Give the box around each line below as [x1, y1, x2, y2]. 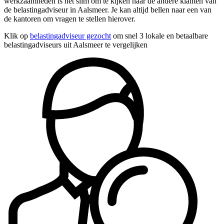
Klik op [4, 31, 30, 40]
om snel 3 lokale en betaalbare [111, 31, 208, 40]
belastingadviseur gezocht [30, 31, 111, 40]
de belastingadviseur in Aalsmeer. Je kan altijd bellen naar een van [4, 5, 211, 14]
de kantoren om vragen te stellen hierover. [4, 14, 135, 23]
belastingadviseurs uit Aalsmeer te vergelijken [4, 40, 147, 49]
